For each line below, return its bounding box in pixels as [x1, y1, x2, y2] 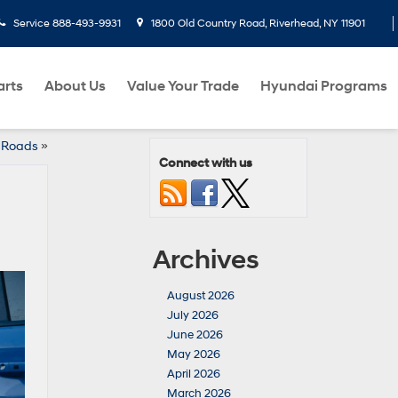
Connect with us [159, 155, 252, 171]
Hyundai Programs [260, 77, 387, 95]
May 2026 [167, 347, 220, 362]
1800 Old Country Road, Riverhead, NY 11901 [148, 17, 365, 30]
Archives [153, 243, 259, 276]
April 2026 [167, 367, 220, 381]
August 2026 [167, 289, 235, 303]
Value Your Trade [127, 77, 239, 95]
